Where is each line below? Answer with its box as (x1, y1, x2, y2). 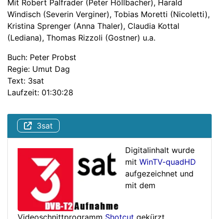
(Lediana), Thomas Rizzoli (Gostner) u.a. (7, 33, 155, 43)
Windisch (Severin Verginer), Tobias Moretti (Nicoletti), (7, 9, 210, 20)
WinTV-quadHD (139, 157, 196, 167)
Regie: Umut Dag (7, 64, 70, 74)
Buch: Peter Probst (7, 52, 76, 63)
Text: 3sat (7, 76, 44, 86)
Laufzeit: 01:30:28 (7, 88, 73, 98)
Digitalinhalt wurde (125, 145, 195, 155)
